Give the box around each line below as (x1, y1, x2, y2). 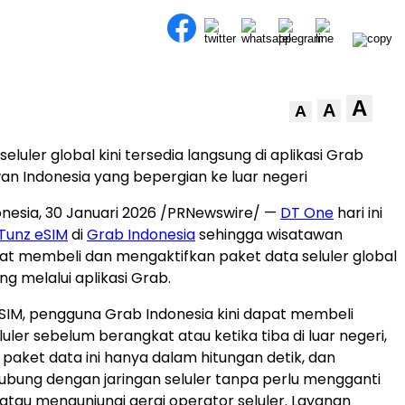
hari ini (334, 202, 382, 223)
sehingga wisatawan (195, 224, 343, 245)
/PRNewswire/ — (156, 202, 280, 223)
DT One (280, 202, 334, 223)
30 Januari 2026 (45, 202, 156, 223)
